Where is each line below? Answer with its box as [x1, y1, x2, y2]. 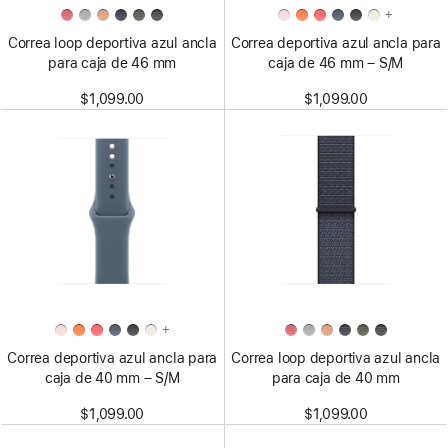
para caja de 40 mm [271, 370, 400, 387]
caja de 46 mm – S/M [268, 55, 404, 71]
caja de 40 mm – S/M [44, 370, 180, 387]
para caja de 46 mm [48, 55, 177, 71]
